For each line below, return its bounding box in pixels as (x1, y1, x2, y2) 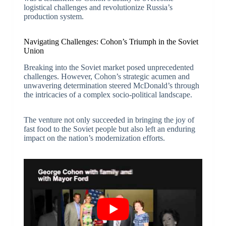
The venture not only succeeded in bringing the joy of (23, 116, 194, 125)
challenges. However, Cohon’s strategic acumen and (23, 72, 190, 81)
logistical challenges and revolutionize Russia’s (23, 3, 173, 12)
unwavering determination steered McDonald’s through (23, 81, 199, 90)
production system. (23, 12, 84, 21)
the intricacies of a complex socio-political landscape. (23, 90, 192, 99)
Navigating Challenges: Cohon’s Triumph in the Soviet (23, 37, 198, 46)
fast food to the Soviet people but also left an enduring (23, 125, 195, 134)
